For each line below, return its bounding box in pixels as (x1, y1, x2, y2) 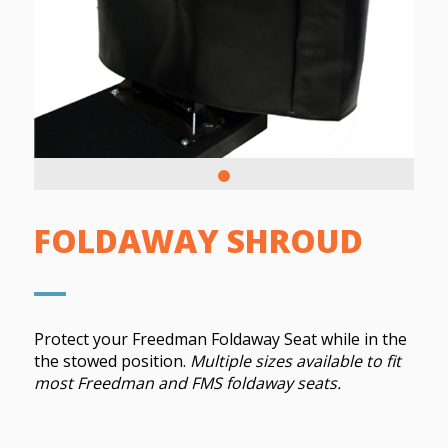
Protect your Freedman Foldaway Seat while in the (33, 327, 407, 350)
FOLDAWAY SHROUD (33, 218, 363, 262)
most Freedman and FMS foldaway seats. (33, 371, 341, 394)
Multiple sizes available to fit (189, 349, 401, 372)
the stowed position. (33, 349, 190, 372)
